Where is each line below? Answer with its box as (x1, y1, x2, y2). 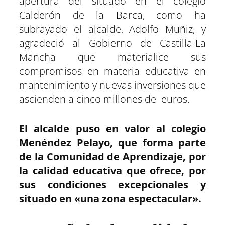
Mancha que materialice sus (19, 50, 206, 64)
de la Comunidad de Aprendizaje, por (19, 150, 206, 164)
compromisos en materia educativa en (19, 64, 206, 78)
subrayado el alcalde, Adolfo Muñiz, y (19, 22, 206, 36)
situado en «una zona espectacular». (19, 192, 201, 206)
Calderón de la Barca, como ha (19, 8, 206, 22)
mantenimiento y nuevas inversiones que (19, 78, 206, 92)
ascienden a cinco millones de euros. (19, 92, 190, 106)
